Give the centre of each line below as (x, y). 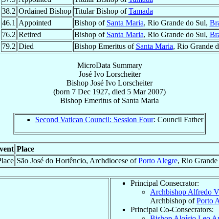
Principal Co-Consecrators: (172, 209)
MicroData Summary (109, 65)
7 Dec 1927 (90, 91)
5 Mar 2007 (145, 91)
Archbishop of (173, 200)
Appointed (35, 22)
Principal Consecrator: (165, 183)
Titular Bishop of (101, 11)
